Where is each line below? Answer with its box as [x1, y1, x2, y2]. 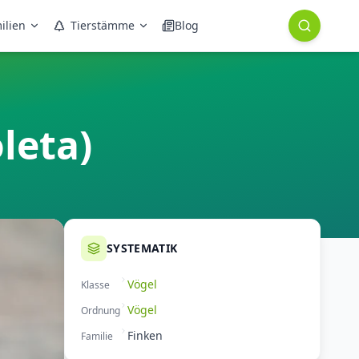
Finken [127, 328, 163, 343]
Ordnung [81, 304, 120, 317]
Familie [81, 329, 113, 343]
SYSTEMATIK [107, 240, 178, 256]
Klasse [81, 278, 110, 292]
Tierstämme [71, 18, 135, 33]
